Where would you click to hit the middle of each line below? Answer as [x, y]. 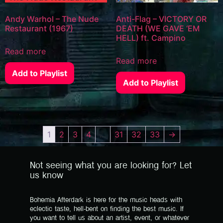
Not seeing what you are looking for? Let [111, 166]
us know [47, 176]
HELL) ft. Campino [151, 38]
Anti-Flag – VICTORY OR [161, 19]
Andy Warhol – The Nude [52, 19]
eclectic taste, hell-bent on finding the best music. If [107, 209]
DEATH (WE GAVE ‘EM [158, 28]
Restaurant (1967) [39, 28]
